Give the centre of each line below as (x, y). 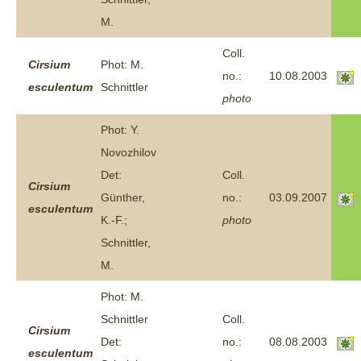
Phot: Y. (120, 130)
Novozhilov (129, 152)
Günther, (123, 197)
